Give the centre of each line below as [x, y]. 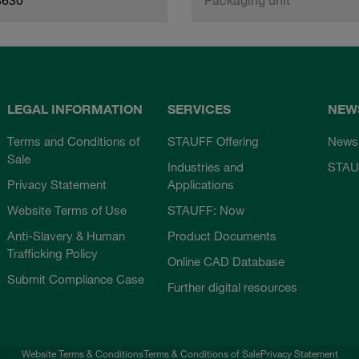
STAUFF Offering [213, 141]
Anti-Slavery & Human [67, 235]
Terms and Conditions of [74, 141]
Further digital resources [232, 286]
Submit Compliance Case [76, 278]
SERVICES [199, 109]
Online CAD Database [226, 261]
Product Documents [222, 235]
